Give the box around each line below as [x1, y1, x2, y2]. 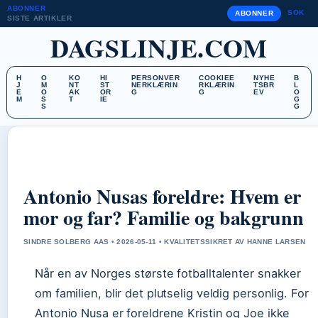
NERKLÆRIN [131, 81, 178, 89]
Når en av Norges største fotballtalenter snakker [35, 266, 302, 280]
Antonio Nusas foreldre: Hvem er [23, 182, 301, 211]
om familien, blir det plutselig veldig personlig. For [35, 286, 309, 300]
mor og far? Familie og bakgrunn [23, 203, 304, 232]
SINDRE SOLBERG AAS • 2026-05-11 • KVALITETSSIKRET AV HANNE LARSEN [23, 238, 306, 246]
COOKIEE [199, 74, 235, 82]
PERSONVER [131, 74, 180, 82]
